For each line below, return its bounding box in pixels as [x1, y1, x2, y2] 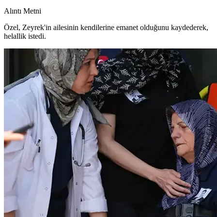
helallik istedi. [4, 31, 46, 40]
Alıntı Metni [4, 6, 41, 15]
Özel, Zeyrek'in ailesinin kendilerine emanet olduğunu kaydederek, [4, 23, 208, 31]
